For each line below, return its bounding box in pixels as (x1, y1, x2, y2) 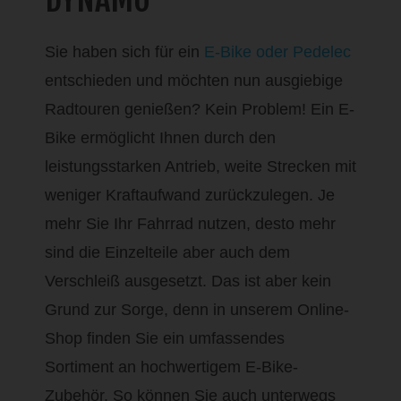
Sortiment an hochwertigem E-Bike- (45, 358, 298, 376)
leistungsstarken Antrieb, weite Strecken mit (45, 158, 356, 175)
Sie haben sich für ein (45, 43, 204, 61)
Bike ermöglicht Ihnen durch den (45, 129, 276, 147)
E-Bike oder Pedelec (204, 43, 351, 61)
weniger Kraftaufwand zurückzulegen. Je (45, 186, 335, 204)
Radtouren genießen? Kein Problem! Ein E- (45, 100, 354, 118)
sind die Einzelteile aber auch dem (45, 243, 290, 261)
